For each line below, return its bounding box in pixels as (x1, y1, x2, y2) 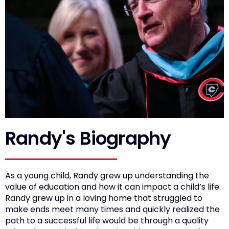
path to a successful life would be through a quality (5, 214, 209, 226)
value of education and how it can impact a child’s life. (5, 180, 223, 193)
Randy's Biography (5, 125, 171, 151)
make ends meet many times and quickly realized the (5, 203, 220, 215)
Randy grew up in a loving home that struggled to (5, 192, 202, 204)
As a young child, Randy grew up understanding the (5, 169, 209, 181)
